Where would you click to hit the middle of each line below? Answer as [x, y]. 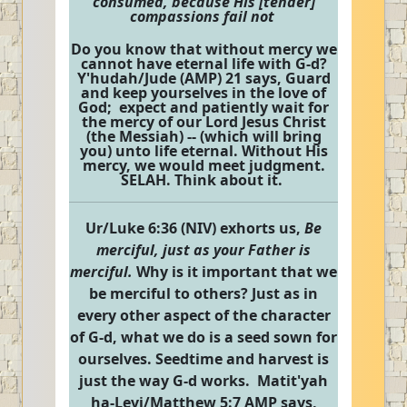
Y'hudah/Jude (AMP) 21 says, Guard [203, 78]
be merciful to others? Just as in [203, 293]
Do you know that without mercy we [203, 49]
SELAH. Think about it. [203, 180]
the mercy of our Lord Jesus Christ [203, 122]
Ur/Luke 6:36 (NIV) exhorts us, [195, 228]
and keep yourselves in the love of [203, 93]
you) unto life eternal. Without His [203, 151]
